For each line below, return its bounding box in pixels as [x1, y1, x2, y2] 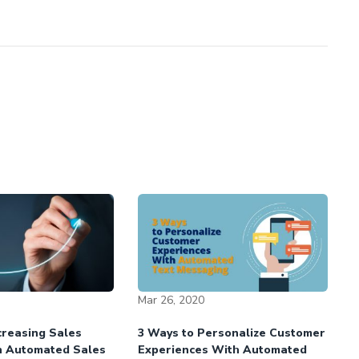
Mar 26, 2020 [138, 292, 205, 308]
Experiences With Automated [138, 341, 308, 357]
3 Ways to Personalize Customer [138, 325, 326, 341]
